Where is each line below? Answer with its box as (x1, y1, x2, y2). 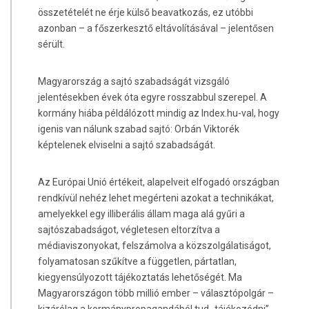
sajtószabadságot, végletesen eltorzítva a (37, 224, 220, 236)
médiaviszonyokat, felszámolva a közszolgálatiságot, (37, 240, 271, 252)
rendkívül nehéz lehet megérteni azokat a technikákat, (37, 192, 274, 204)
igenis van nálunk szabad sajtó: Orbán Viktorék (37, 123, 239, 134)
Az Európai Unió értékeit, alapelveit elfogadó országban (37, 177, 279, 188)
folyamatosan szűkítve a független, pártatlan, (37, 256, 237, 268)
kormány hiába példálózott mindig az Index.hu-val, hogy (37, 108, 279, 119)
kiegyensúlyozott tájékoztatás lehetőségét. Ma (37, 272, 242, 283)
